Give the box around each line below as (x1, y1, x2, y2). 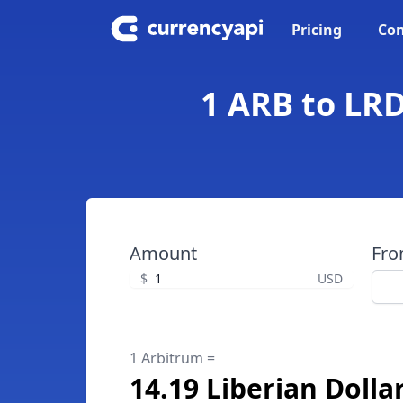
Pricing (291, 20, 342, 40)
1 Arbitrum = (130, 348, 215, 368)
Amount (130, 241, 197, 265)
